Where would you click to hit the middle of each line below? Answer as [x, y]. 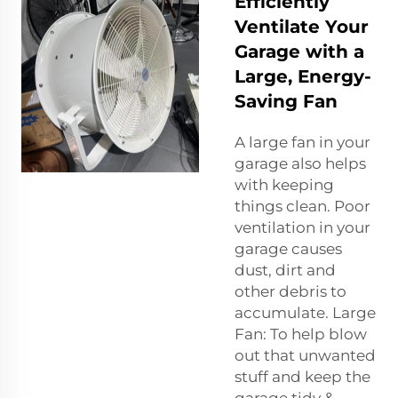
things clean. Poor [302, 206]
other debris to [291, 291]
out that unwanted [305, 355]
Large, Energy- [303, 76]
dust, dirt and [285, 270]
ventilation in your [302, 227]
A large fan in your [302, 142]
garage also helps [300, 163]
